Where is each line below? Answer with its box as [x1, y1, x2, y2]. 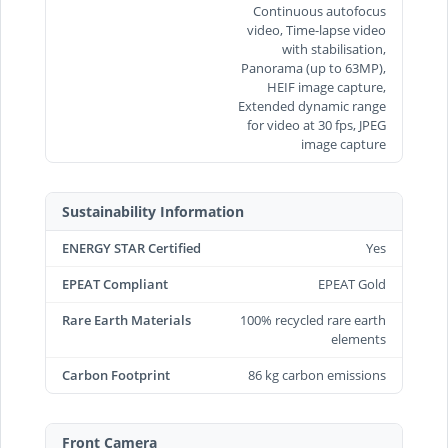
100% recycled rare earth [240, 310, 386, 329]
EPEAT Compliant [62, 274, 168, 293]
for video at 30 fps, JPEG [247, 115, 386, 134]
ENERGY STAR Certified [62, 238, 201, 257]
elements [331, 329, 386, 348]
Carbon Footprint [62, 365, 170, 384]
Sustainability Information [62, 201, 244, 221]
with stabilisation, [282, 39, 386, 58]
